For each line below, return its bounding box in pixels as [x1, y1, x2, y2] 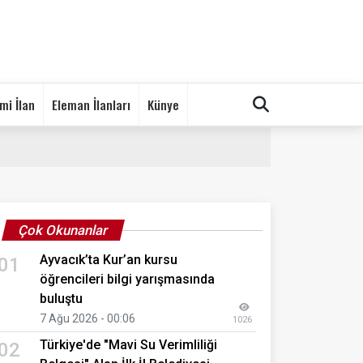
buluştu [40, 290, 83, 306]
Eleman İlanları [52, 94, 130, 114]
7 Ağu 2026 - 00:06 [40, 311, 135, 325]
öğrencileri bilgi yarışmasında [40, 271, 215, 287]
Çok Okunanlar [16, 221, 110, 238]
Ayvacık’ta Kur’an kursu [40, 251, 177, 267]
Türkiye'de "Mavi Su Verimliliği [40, 336, 217, 352]
